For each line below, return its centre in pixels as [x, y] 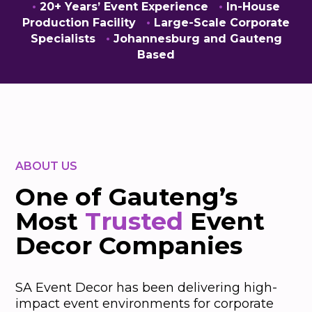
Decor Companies [129, 246]
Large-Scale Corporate [220, 23]
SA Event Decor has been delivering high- [147, 288]
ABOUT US [47, 166]
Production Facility [84, 23]
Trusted [134, 221]
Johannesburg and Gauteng [196, 39]
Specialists [68, 39]
